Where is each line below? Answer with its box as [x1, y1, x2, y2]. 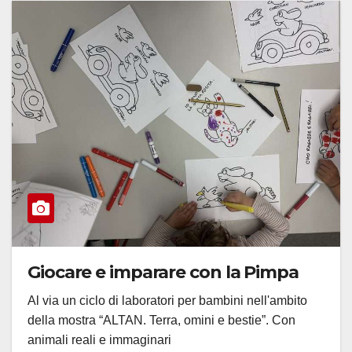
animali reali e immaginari [27, 333, 171, 347]
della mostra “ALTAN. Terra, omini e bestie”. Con [27, 313, 295, 328]
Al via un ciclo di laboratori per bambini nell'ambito [27, 294, 307, 308]
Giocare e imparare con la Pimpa [27, 262, 299, 284]
